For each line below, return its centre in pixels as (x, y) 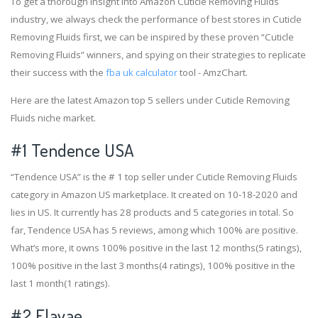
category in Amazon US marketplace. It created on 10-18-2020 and (154, 195)
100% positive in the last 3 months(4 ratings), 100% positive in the (153, 266)
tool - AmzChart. (213, 73)
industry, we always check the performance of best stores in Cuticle (156, 20)
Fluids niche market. (53, 118)
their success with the (58, 73)
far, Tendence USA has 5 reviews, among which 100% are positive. (154, 230)
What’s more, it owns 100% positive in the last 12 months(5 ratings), (156, 248)
